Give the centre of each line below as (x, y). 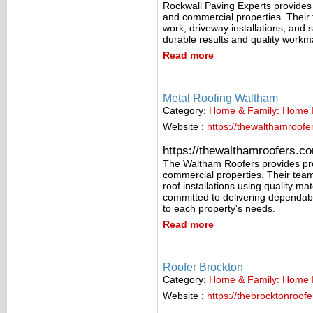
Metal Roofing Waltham (220, 99)
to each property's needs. (219, 209)
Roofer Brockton (203, 268)
